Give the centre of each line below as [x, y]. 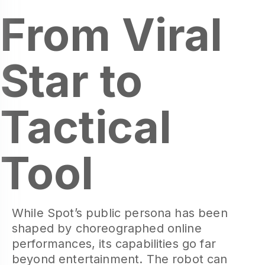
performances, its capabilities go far [114, 244]
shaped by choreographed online [107, 228]
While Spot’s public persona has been [120, 213]
